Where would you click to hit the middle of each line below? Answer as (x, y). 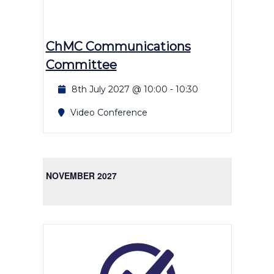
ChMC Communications (118, 46)
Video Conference (109, 112)
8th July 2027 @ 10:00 (119, 89)
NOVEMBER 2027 (81, 175)
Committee (81, 65)
